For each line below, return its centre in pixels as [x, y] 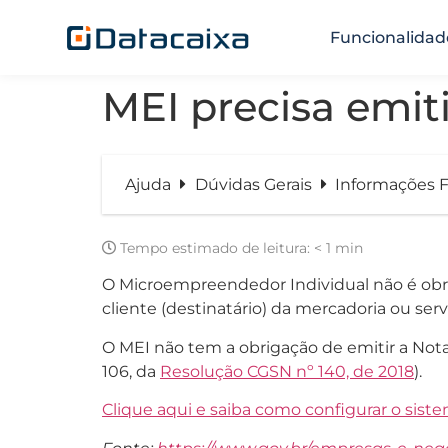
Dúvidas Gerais [255, 184]
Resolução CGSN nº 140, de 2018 [287, 371]
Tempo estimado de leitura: [215, 248]
